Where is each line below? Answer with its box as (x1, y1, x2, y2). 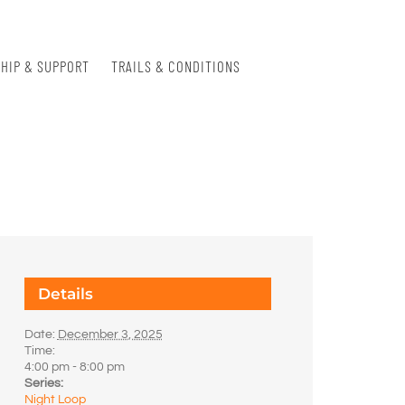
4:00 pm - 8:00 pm (24, 360, 125, 373)
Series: (24, 376, 63, 390)
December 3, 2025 (57, 327, 163, 341)
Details (37, 284, 93, 303)
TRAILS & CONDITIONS (111, 57, 240, 75)
